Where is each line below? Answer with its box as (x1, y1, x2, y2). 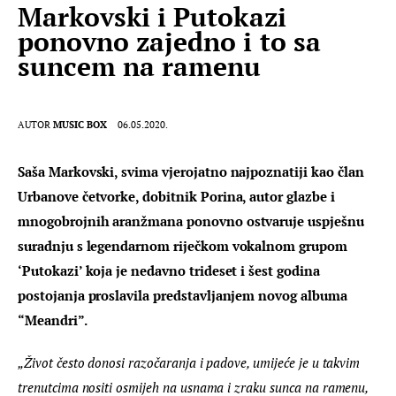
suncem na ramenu (18, 48, 262, 84)
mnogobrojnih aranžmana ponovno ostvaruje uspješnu (18, 212, 368, 231)
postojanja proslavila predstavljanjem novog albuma (18, 286, 351, 305)
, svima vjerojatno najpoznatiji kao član (114, 163, 368, 181)
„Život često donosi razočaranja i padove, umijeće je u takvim (18, 353, 364, 371)
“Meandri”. (18, 311, 88, 330)
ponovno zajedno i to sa (18, 23, 321, 59)
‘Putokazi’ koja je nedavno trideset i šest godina (18, 262, 324, 280)
